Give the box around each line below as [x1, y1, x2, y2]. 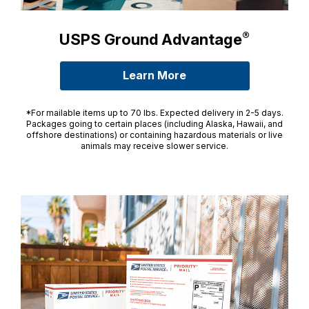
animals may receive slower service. [81, 141, 228, 152]
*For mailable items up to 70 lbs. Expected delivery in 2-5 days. [26, 108, 283, 119]
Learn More [123, 68, 186, 83]
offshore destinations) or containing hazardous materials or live [26, 130, 283, 141]
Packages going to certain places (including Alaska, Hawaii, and [26, 119, 283, 130]
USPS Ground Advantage [59, 30, 242, 49]
